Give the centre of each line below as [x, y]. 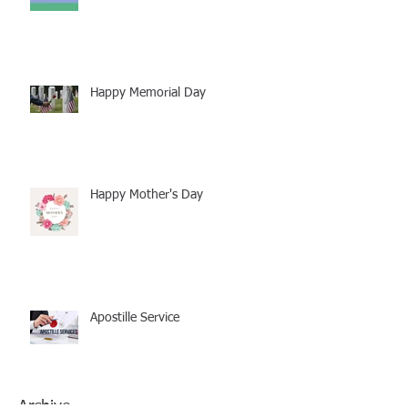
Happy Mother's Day [147, 195]
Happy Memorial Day [148, 93]
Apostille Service [135, 318]
